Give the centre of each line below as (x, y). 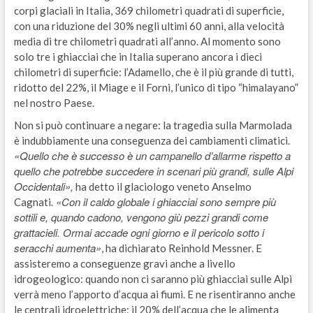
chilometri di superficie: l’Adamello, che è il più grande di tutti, (153, 72)
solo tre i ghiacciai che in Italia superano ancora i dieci (138, 56)
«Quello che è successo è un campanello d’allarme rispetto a (152, 155)
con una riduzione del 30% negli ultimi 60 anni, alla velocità (149, 26)
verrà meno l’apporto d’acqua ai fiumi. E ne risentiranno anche (154, 294)
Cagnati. (33, 202)
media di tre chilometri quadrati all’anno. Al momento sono (147, 41)
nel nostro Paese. (54, 102)
